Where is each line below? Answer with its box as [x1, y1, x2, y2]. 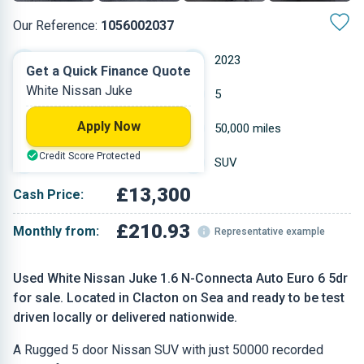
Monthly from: [13, 223, 99, 239]
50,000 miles [214, 121, 281, 136]
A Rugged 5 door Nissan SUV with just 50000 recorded [13, 342, 323, 357]
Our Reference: [13, 18, 101, 33]
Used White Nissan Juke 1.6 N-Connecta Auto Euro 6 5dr [13, 271, 348, 286]
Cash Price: [13, 187, 84, 202]
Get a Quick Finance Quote [26, 63, 191, 79]
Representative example [214, 226, 326, 237]
